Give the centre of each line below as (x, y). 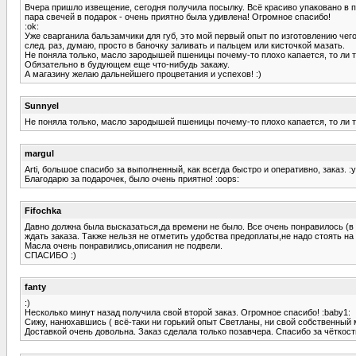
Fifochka (43, 210)
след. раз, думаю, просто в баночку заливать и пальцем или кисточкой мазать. (185, 45)
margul (39, 153)
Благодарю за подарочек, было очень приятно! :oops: (132, 178)
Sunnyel (42, 105)
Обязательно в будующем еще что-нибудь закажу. (127, 64)
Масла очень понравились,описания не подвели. (124, 245)
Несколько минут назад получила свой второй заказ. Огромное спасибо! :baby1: (188, 312)
